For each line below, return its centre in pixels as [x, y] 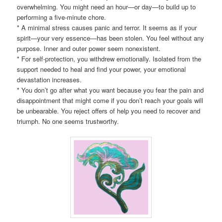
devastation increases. [50, 79]
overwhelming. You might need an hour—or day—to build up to [107, 6]
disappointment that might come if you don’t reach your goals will [110, 100]
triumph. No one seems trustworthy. [68, 121]
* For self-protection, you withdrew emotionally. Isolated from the [109, 58]
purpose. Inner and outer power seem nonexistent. [89, 48]
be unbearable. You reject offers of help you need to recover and [109, 111]
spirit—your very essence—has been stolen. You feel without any [111, 38]
